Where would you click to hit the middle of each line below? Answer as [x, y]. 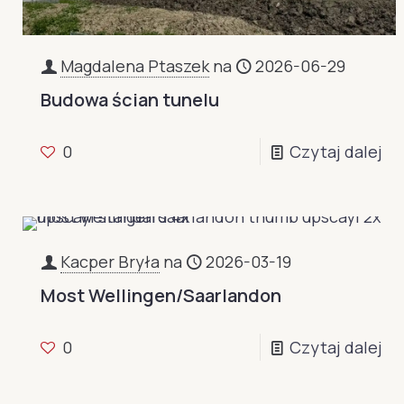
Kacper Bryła [110, 262]
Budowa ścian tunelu [130, 100]
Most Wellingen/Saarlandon [161, 296]
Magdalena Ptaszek [135, 66]
